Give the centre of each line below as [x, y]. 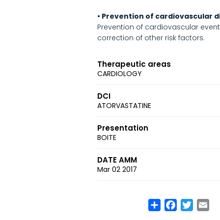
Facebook [196, 203]
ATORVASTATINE [124, 106]
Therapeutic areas [134, 64]
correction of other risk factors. [151, 38]
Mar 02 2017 [117, 169]
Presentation [123, 128]
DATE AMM [117, 160]
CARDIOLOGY [120, 74]
